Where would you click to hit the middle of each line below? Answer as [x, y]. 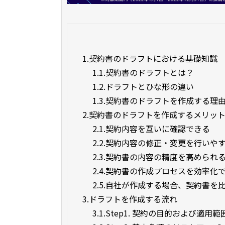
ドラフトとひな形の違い [150, 87]
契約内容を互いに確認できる [158, 129]
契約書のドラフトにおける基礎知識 [153, 59]
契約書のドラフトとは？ [150, 73]
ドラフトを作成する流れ [133, 199]
